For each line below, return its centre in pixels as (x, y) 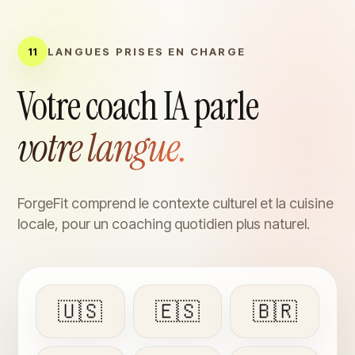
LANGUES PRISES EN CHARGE (147, 51)
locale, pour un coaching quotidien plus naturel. (164, 223)
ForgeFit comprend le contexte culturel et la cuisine (176, 203)
